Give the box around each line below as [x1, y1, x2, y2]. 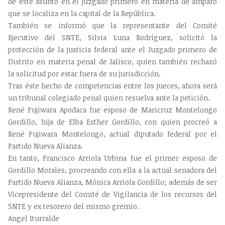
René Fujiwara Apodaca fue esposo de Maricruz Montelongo [8, 105, 217, 115]
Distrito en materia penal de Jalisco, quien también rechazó [8, 57, 217, 67]
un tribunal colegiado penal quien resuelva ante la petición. [8, 93, 210, 103]
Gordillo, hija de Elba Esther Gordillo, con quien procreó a [8, 117, 217, 127]
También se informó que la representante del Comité [8, 21, 217, 31]
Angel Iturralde [8, 213, 59, 223]
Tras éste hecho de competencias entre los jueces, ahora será [8, 81, 217, 91]
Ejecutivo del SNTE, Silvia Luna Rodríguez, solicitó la [8, 33, 217, 43]
